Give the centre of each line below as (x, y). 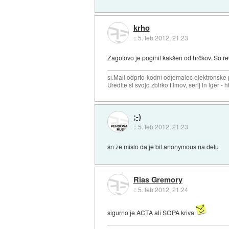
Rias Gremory (158, 179)
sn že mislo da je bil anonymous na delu (163, 146)
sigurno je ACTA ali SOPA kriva (152, 213)
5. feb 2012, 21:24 (163, 189)
